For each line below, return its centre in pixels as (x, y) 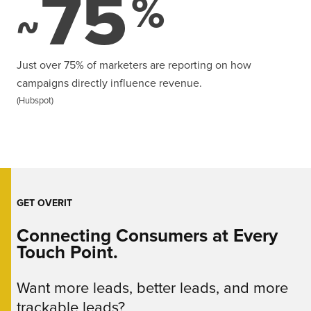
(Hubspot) (35, 100)
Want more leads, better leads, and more (152, 288)
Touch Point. (67, 252)
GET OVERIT (44, 203)
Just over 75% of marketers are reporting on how (134, 65)
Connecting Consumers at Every (147, 235)
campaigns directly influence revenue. (109, 83)
